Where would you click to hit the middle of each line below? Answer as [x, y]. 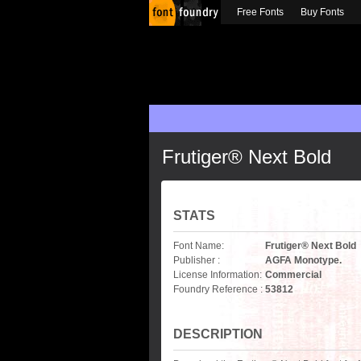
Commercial [293, 275]
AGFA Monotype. [303, 260]
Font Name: [199, 246]
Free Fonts [260, 12]
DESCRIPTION [218, 334]
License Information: [218, 275]
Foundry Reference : [218, 289]
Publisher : [197, 260]
